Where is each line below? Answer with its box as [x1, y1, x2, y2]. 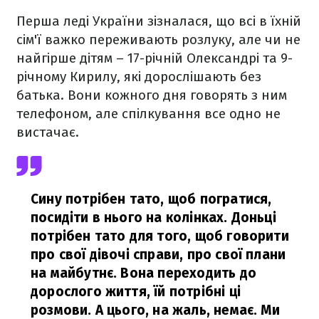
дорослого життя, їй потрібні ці [31, 283, 241, 300]
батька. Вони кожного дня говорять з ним [16, 87, 287, 103]
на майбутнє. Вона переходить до [31, 265, 256, 281]
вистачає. [16, 124, 83, 140]
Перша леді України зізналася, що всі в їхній [16, 13, 301, 29]
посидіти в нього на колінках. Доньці [31, 209, 276, 226]
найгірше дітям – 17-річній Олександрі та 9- [16, 50, 293, 66]
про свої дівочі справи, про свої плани [31, 246, 286, 263]
